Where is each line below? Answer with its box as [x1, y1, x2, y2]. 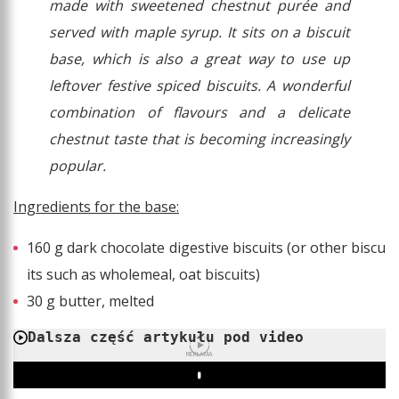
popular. [49, 156, 106, 176]
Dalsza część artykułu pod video [28, 329, 304, 346]
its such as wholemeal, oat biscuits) [27, 265, 260, 285]
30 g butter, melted [27, 291, 154, 312]
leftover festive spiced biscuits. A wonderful [49, 76, 350, 96]
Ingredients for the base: [13, 197, 179, 217]
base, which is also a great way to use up [49, 49, 350, 69]
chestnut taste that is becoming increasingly [49, 129, 350, 150]
